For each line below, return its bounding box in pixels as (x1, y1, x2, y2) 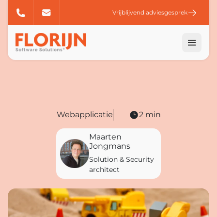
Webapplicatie (56, 110, 113, 119)
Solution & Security (89, 155, 154, 164)
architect (89, 165, 120, 174)
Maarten (89, 132, 122, 141)
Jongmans (89, 141, 130, 151)
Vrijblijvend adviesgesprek (112, 9, 187, 16)
